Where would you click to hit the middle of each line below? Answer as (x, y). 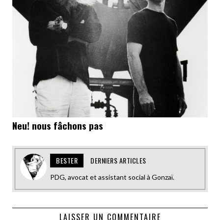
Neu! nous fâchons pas (58, 125)
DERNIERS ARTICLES (118, 161)
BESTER (67, 161)
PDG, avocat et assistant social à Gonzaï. (112, 177)
